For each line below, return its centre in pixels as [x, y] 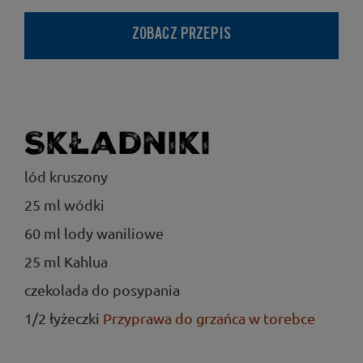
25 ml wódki [64, 205]
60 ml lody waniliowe [94, 233]
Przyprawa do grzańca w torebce [209, 318]
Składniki [118, 143]
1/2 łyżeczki [64, 318]
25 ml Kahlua [66, 261]
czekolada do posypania [102, 290]
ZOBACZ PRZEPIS [181, 36]
